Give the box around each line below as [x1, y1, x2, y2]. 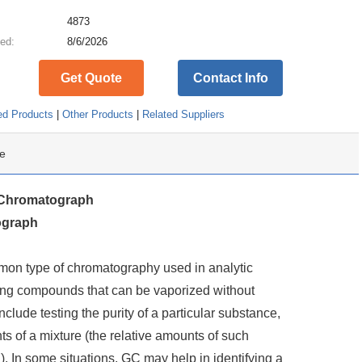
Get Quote [61, 71, 122, 86]
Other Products [62, 108, 134, 121]
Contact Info [192, 71, 268, 86]
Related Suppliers [142, 108, 225, 121]
